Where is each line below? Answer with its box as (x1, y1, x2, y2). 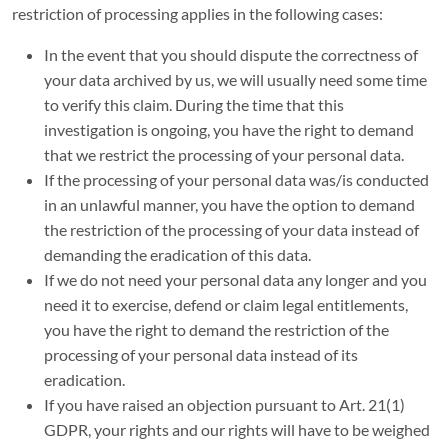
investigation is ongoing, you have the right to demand (44, 120, 414, 139)
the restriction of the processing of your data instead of (44, 220, 419, 239)
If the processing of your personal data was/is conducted (44, 170, 429, 189)
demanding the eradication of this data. (44, 245, 311, 264)
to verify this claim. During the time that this (44, 95, 344, 114)
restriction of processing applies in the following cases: (12, 4, 383, 23)
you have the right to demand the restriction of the (44, 320, 389, 339)
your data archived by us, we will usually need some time (44, 70, 427, 89)
